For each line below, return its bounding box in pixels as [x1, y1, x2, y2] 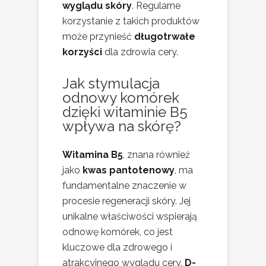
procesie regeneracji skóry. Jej [62, 195, 191, 207]
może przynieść [62, 31, 134, 43]
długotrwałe [134, 31, 195, 43]
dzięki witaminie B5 [62, 103, 188, 121]
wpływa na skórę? [62, 118, 181, 135]
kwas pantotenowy [83, 164, 175, 176]
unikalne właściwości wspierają [62, 211, 197, 223]
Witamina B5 [62, 149, 123, 161]
